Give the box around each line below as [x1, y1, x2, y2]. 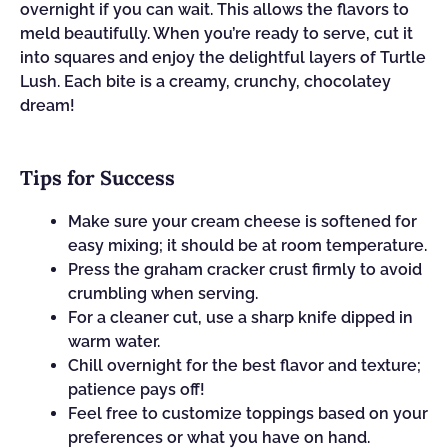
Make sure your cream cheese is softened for [68, 212, 417, 231]
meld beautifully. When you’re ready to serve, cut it [20, 24, 413, 43]
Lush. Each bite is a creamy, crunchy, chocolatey [20, 72, 391, 91]
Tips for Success [20, 165, 175, 190]
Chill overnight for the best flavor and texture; [68, 356, 421, 375]
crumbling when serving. [68, 284, 258, 303]
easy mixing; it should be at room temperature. [68, 236, 427, 255]
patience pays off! [68, 380, 205, 399]
